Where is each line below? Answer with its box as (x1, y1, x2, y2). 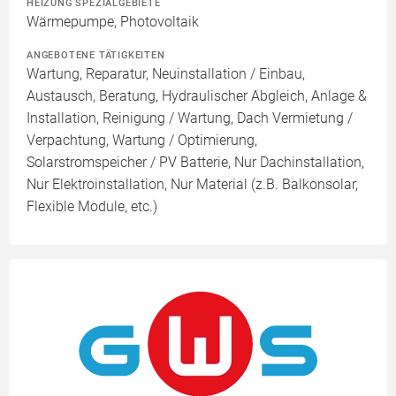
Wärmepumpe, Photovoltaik (27, 13, 199, 31)
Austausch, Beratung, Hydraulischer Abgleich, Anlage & (27, 88, 367, 105)
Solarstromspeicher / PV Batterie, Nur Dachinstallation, (27, 154, 364, 171)
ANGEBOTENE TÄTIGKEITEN (27, 49, 165, 62)
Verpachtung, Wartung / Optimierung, (27, 132, 257, 149)
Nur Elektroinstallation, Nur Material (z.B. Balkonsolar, (27, 176, 358, 194)
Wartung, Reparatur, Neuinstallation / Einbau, (27, 65, 305, 83)
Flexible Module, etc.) (27, 198, 157, 216)
